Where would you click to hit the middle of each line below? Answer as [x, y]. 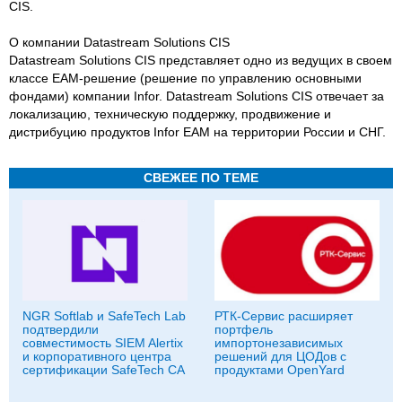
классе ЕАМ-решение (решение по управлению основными [185, 78]
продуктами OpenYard [280, 369]
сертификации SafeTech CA [104, 369]
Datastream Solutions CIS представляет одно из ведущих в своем [201, 60]
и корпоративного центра [97, 356]
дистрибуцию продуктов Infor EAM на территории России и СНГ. [201, 131]
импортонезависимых [279, 342]
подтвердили [61, 329]
